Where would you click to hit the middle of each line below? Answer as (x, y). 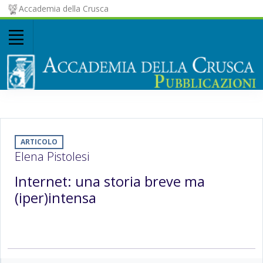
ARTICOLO (39, 142)
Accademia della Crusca (63, 9)
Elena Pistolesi (52, 156)
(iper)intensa (55, 198)
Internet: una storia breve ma (110, 181)
